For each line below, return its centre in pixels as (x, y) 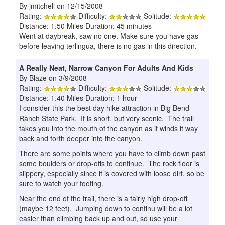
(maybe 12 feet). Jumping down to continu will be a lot (106, 208)
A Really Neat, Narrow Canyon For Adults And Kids (106, 68)
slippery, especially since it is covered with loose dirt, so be (112, 173)
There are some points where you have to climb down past (112, 153)
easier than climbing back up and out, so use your (98, 218)
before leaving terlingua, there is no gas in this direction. (108, 45)
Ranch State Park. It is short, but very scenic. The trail (106, 118)
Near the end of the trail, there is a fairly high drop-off (103, 198)
